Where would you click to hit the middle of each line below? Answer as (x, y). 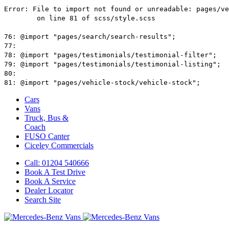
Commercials (72, 145)
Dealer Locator (49, 190)
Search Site (43, 200)
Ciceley (38, 145)
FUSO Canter (47, 136)
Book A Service (50, 181)
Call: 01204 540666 (57, 163)
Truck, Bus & (47, 118)
